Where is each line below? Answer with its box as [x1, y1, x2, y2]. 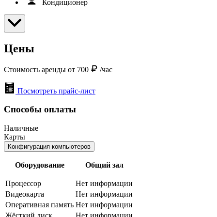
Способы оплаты [4, 104, 76, 115]
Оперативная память [5, 200, 74, 209]
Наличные [4, 124, 38, 132]
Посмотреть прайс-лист [17, 86, 95, 95]
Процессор [5, 179, 41, 187]
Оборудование [15, 160, 64, 169]
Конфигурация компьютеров [8, 142, 91, 150]
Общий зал [85, 160, 124, 169]
